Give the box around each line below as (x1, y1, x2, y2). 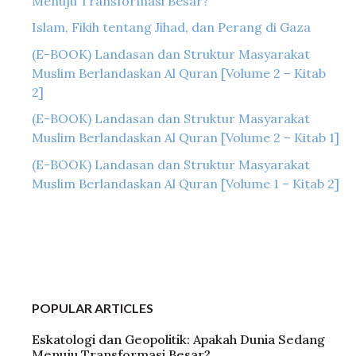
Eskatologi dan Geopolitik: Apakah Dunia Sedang (32, 331, 325, 347)
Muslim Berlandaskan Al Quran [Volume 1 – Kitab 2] (32, 175, 339, 192)
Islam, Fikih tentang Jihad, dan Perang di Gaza (32, 19, 311, 36)
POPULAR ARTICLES (32, 300, 153, 315)
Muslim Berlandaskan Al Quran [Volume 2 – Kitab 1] (32, 130, 339, 146)
